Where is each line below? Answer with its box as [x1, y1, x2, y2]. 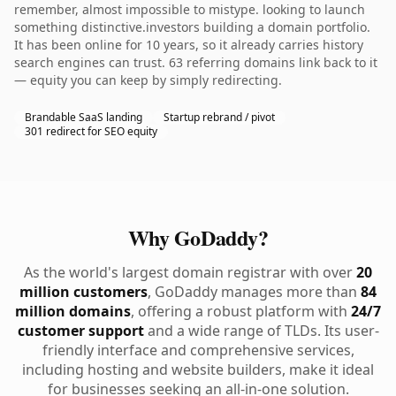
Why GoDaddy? [127, 222, 269, 253]
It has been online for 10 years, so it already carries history [14, 36, 363, 53]
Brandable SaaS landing [25, 110, 142, 125]
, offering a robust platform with [131, 301, 351, 321]
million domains [15, 301, 131, 321]
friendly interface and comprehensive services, [42, 340, 354, 360]
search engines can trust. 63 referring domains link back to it [14, 54, 377, 71]
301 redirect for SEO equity [25, 124, 157, 139]
